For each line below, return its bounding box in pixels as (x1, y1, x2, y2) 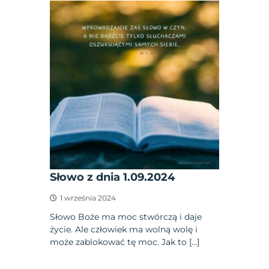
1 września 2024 (60, 193, 116, 203)
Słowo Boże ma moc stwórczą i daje (50, 211, 202, 223)
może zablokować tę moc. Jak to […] (50, 237, 200, 248)
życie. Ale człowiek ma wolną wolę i (50, 224, 198, 235)
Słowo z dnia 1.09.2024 (50, 171, 175, 184)
